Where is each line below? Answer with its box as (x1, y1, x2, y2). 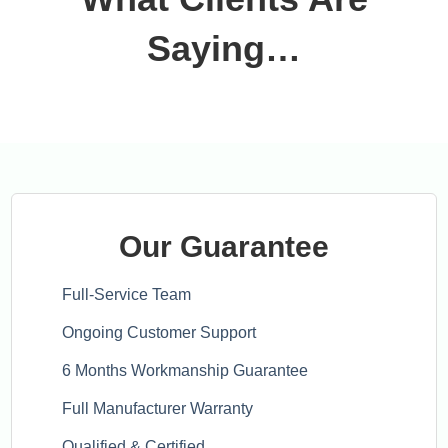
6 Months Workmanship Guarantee (62, 362, 309, 379)
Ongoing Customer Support (62, 324, 257, 341)
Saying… (147, 28, 301, 69)
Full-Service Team (62, 286, 192, 303)
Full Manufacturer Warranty (62, 400, 254, 417)
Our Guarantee (119, 230, 329, 263)
